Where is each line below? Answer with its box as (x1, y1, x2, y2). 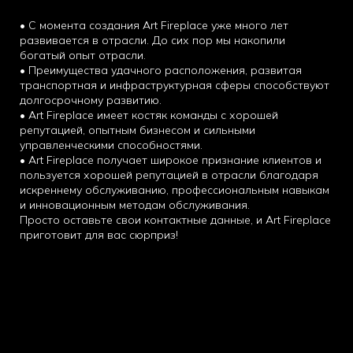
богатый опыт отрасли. (20, 47, 146, 62)
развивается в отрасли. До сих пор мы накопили (20, 32, 285, 47)
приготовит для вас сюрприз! (20, 227, 178, 242)
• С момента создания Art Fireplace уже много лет (20, 17, 288, 32)
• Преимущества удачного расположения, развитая (20, 62, 302, 77)
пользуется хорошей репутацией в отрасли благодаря (20, 167, 318, 182)
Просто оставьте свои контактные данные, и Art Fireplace (20, 212, 331, 227)
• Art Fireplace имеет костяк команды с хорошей (20, 107, 278, 122)
